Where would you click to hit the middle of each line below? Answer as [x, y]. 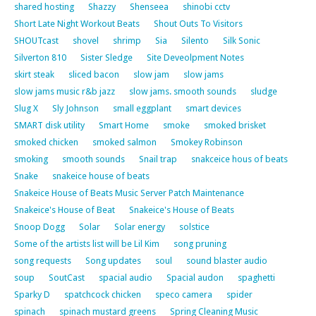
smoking [31, 159]
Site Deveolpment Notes [195, 57]
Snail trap [158, 159]
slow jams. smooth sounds [183, 91]
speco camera [184, 294]
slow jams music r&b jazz [65, 91]
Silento [195, 40]
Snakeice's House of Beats [182, 209]
